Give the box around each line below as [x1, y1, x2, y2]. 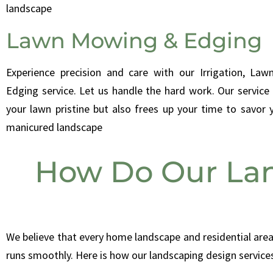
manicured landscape [6, 120, 102, 135]
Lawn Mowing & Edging [6, 27, 262, 54]
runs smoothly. [6, 248, 76, 263]
